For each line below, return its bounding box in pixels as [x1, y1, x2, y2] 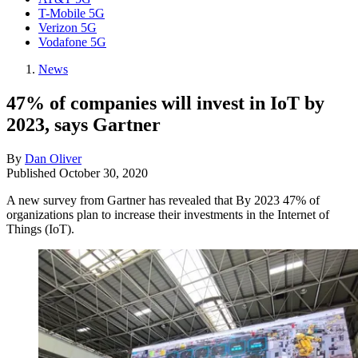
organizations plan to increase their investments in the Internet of [6, 207, 329, 221]
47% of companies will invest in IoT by [6, 92, 324, 113]
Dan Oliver [25, 151, 82, 165]
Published [6, 165, 59, 180]
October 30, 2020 [59, 165, 148, 180]
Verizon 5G [38, 21, 97, 34]
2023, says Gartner [6, 113, 161, 135]
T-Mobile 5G [38, 6, 105, 20]
